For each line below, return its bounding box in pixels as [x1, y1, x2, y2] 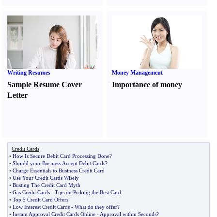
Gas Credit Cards [13, 189, 50, 195]
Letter [7, 91, 28, 99]
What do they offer [75, 204, 117, 210]
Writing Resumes [7, 69, 50, 76]
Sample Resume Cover [7, 80, 82, 89]
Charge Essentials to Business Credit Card [13, 168, 105, 173]
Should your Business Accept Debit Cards [13, 160, 105, 166]
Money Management [112, 69, 163, 76]
